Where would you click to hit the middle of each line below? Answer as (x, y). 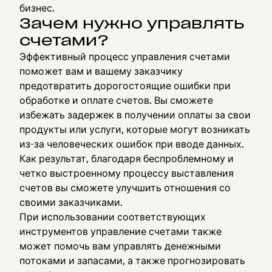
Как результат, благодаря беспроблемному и (127, 158)
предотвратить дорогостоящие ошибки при (125, 86)
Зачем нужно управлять (132, 23)
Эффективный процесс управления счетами (125, 56)
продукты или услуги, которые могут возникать (135, 129)
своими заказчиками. (71, 202)
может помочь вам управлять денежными (120, 246)
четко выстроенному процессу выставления (127, 173)
